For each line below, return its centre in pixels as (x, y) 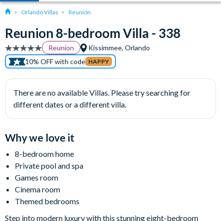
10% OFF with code (55, 61)
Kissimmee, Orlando (118, 48)
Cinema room (37, 189)
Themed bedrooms (47, 201)
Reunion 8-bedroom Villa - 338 (93, 33)
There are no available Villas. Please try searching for (102, 92)
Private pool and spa (49, 166)
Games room (37, 177)
